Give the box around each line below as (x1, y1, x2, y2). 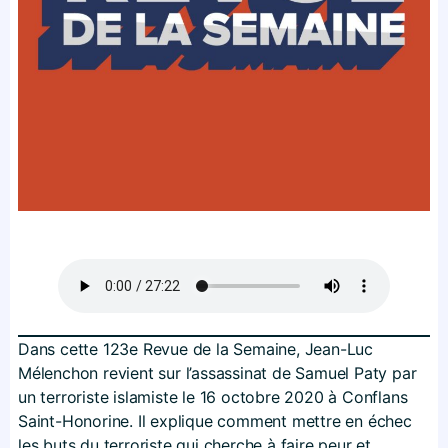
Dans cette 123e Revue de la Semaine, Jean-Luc (18, 339, 373, 359)
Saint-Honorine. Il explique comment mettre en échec (18, 411, 412, 431)
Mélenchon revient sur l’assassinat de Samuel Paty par (18, 363, 417, 383)
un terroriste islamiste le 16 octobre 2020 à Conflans (18, 387, 408, 407)
